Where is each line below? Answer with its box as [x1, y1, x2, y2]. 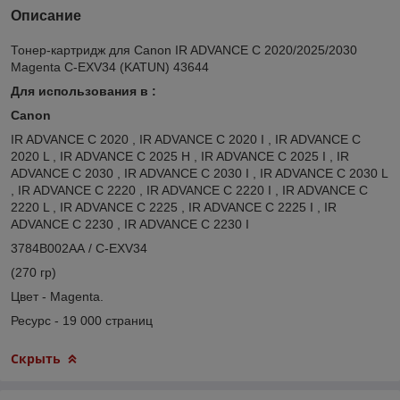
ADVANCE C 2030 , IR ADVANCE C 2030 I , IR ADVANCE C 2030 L [11, 165, 387, 180]
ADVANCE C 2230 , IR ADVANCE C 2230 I [11, 216, 249, 231]
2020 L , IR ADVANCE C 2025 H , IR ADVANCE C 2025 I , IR [11, 148, 349, 163]
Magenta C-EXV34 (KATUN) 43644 [11, 59, 209, 74]
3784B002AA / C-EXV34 [11, 240, 147, 255]
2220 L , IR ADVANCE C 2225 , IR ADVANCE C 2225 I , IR [11, 199, 337, 214]
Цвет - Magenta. [11, 288, 104, 304]
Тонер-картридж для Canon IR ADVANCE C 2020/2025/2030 [11, 42, 357, 57]
